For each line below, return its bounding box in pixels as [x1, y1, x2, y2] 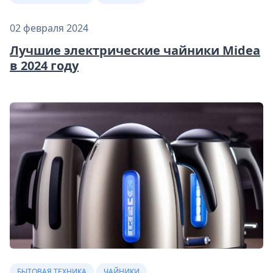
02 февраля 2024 [10, 21, 88, 35]
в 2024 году [10, 57, 79, 74]
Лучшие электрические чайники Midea [10, 41, 260, 58]
